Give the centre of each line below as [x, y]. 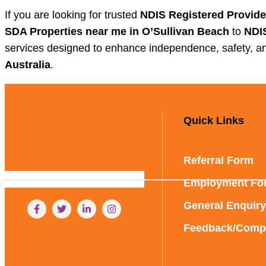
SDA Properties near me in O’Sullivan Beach [117, 32]
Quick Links [213, 121]
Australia [28, 65]
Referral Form [218, 161]
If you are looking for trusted [72, 15]
